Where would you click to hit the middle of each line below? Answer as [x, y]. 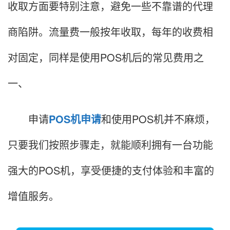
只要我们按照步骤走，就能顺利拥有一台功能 [110, 144]
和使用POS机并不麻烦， [158, 119]
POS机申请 [75, 119]
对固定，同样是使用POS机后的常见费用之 [106, 57]
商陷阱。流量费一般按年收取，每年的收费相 [110, 31]
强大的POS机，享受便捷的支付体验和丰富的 [111, 170]
